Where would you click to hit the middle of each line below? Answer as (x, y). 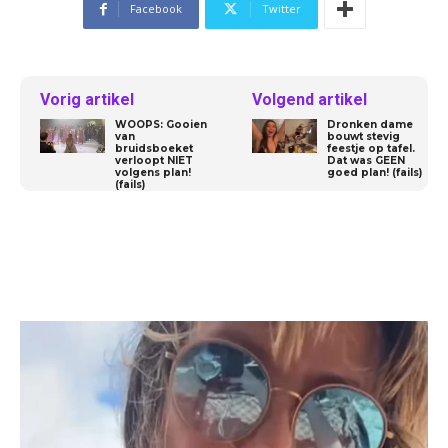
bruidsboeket (154, 149)
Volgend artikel (310, 100)
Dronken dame (370, 125)
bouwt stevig (364, 137)
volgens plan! (153, 173)
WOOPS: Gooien (161, 125)
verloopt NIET (154, 161)
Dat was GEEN (366, 161)
